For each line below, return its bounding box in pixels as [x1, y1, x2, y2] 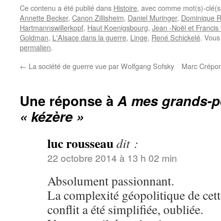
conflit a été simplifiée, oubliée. [47, 200, 203, 218]
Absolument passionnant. [47, 172, 174, 189]
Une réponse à [20, 90, 117, 110]
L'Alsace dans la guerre [52, 32, 126, 42]
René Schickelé [151, 32, 200, 42]
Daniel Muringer [128, 12, 177, 23]
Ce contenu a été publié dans [20, 2, 113, 13]
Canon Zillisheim [72, 12, 124, 23]
